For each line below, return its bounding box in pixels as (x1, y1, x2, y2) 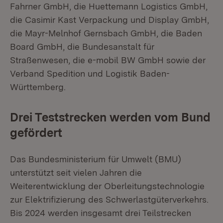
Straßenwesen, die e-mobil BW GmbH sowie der (10, 55, 206, 65)
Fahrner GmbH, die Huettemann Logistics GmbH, (10, 1, 208, 11)
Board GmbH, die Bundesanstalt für (10, 41, 154, 52)
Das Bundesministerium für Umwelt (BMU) (10, 154, 181, 164)
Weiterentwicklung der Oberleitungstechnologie (10, 181, 205, 191)
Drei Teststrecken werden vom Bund (10, 110, 211, 124)
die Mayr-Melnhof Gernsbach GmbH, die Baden (10, 28, 202, 38)
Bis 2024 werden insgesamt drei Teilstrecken (10, 208, 191, 218)
